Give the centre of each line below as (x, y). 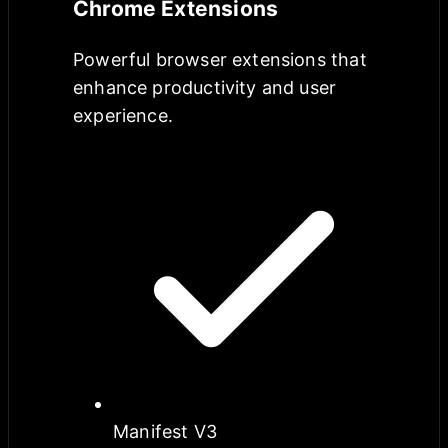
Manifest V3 (165, 432)
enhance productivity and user (205, 88)
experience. (123, 116)
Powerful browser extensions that (220, 60)
